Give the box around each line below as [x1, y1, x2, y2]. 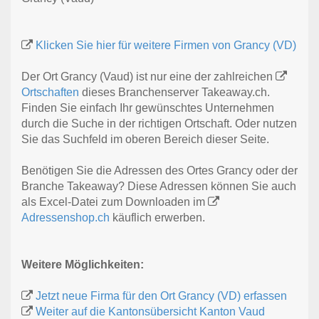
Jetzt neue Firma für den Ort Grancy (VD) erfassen [36, 290, 287, 303]
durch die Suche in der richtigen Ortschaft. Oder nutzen [21, 117, 297, 130]
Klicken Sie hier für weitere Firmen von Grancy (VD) [36, 39, 296, 52]
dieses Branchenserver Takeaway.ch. [79, 86, 270, 99]
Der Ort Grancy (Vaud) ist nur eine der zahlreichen [21, 70, 276, 83]
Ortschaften [21, 86, 79, 99]
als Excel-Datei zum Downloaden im [21, 196, 208, 209]
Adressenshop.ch [21, 211, 110, 224]
